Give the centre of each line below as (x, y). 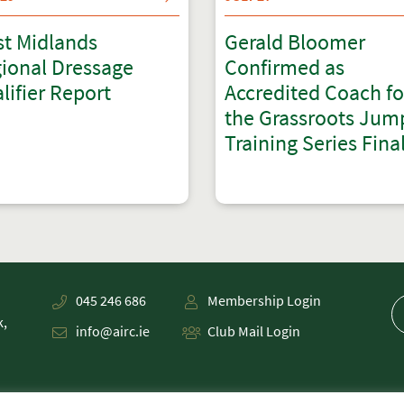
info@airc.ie (112, 331)
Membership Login (264, 300)
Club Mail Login (253, 331)
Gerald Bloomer (295, 42)
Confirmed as (285, 67)
